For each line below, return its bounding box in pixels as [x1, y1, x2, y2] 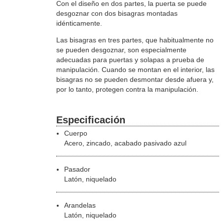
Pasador [64, 165, 90, 174]
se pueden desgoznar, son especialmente [56, 45, 186, 54]
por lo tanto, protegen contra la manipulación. [56, 85, 198, 93]
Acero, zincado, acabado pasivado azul [64, 139, 186, 147]
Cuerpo [64, 129, 87, 138]
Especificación [56, 114, 125, 125]
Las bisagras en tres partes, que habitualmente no [56, 36, 214, 44]
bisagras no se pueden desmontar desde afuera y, [56, 75, 214, 83]
